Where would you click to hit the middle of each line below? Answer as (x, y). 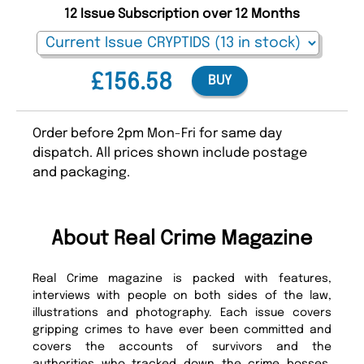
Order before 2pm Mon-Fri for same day (157, 134)
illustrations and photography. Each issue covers (182, 313)
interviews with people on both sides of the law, (182, 296)
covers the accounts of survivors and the (182, 347)
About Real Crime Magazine (182, 240)
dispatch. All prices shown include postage (170, 154)
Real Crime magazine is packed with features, (182, 279)
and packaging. (81, 173)
